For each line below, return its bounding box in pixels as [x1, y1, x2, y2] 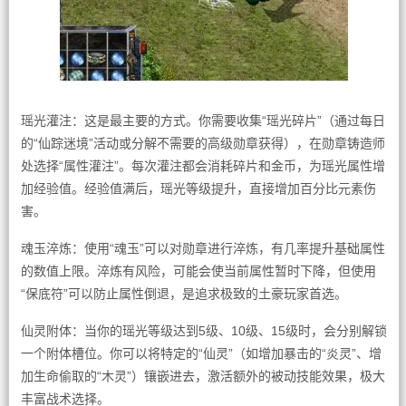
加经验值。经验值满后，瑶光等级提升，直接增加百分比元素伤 [20, 181, 376, 196]
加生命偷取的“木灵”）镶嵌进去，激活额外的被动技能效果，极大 [20, 369, 385, 383]
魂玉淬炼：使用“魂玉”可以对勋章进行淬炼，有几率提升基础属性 [20, 241, 385, 256]
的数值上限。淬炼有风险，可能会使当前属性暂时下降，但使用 [20, 264, 376, 278]
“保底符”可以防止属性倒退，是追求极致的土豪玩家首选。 [20, 286, 347, 301]
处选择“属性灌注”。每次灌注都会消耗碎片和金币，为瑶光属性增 [20, 159, 385, 173]
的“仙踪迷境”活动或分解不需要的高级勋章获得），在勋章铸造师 [20, 136, 385, 150]
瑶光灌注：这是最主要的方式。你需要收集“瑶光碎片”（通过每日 [20, 113, 385, 128]
